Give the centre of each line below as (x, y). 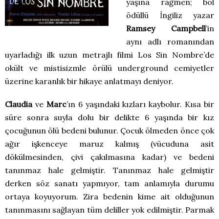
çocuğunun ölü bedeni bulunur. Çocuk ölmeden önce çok (109, 131)
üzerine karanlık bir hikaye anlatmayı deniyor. (89, 81)
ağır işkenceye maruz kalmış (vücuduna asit (109, 144)
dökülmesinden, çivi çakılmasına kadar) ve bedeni (109, 157)
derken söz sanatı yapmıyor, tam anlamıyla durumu (109, 184)
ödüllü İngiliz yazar (170, 15)
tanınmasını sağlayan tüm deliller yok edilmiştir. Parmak (109, 210)
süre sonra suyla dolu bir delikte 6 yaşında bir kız (109, 118)
